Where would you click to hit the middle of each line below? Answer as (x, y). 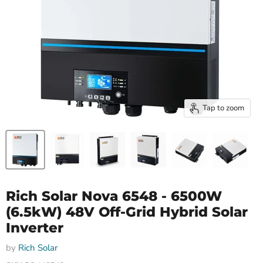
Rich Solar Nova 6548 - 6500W (114, 196)
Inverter (35, 228)
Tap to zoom (223, 108)
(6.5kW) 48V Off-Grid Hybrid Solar (127, 212)
